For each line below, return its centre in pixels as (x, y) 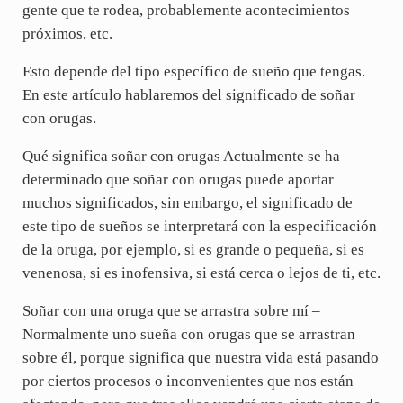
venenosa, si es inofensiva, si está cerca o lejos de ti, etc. (201, 273)
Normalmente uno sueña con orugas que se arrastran (188, 335)
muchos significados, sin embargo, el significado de (187, 203)
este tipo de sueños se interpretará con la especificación (199, 227)
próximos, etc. (67, 34)
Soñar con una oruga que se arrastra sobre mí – (171, 311)
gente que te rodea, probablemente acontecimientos (186, 11)
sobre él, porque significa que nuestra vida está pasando (200, 358)
